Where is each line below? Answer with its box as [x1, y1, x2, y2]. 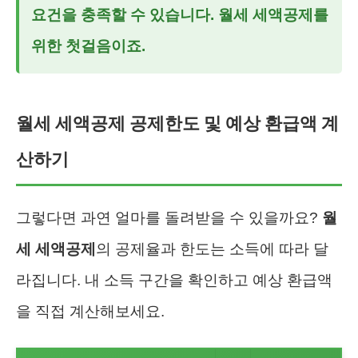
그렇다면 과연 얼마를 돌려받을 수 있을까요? [16, 209, 322, 226]
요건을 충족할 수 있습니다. [31, 6, 218, 23]
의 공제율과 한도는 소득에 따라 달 [96, 240, 328, 257]
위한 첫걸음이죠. [31, 37, 145, 54]
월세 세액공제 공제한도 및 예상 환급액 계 [16, 113, 339, 133]
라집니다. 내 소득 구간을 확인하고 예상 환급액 [16, 271, 332, 288]
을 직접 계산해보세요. [16, 302, 165, 320]
